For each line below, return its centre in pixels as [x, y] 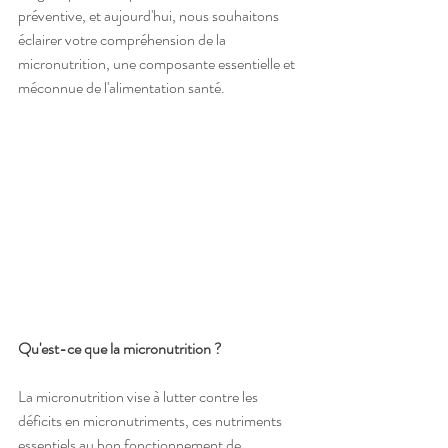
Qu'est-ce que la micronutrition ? [120, 349]
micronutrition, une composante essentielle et [158, 63]
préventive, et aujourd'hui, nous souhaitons [150, 15]
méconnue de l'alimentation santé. [121, 87]
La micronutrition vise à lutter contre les [139, 397]
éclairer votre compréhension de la [123, 39]
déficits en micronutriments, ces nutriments [151, 421]
